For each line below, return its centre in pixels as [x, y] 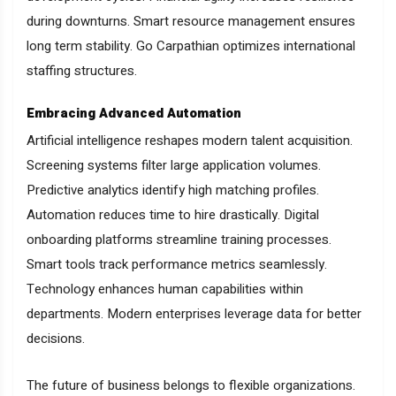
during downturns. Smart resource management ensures [191, 22]
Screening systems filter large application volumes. [174, 166]
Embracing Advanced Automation [134, 114]
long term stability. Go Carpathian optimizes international [191, 46]
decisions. [57, 339]
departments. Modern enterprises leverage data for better [194, 314]
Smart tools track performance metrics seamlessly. [177, 265]
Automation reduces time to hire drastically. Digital [173, 215]
